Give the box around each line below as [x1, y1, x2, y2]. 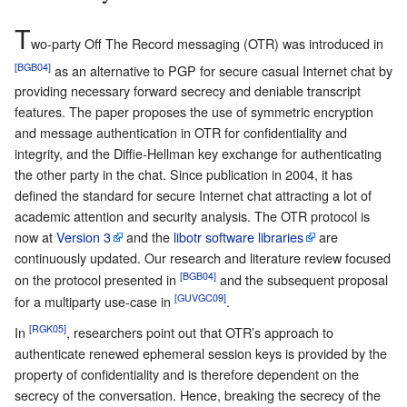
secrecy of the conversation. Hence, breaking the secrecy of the [15, 384, 381, 404]
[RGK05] [29, 322, 66, 336]
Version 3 [56, 227, 111, 247]
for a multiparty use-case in [15, 292, 174, 312]
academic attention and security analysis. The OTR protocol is [15, 206, 370, 226]
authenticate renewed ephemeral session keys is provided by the [15, 342, 387, 362]
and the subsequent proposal [216, 270, 388, 290]
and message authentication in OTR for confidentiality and [15, 123, 347, 143]
